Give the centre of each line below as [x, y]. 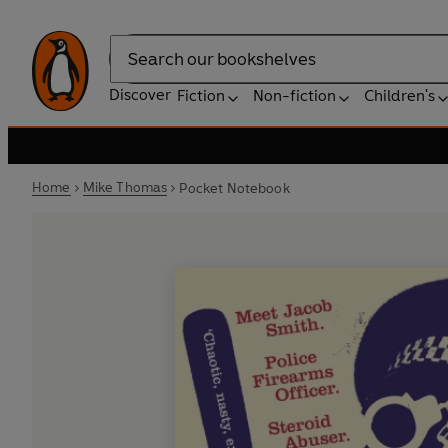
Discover [140, 94]
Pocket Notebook [234, 188]
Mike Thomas [125, 187]
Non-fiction [294, 95]
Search [134, 69]
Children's [399, 95]
